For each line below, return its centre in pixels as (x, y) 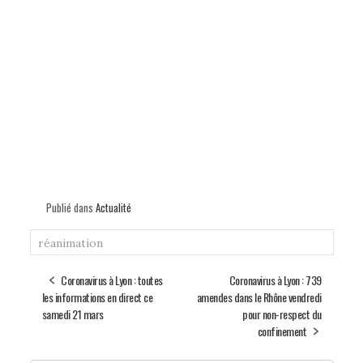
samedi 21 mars (73, 314)
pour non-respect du (282, 314)
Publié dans (70, 208)
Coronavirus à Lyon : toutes (112, 280)
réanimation (70, 243)
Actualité (113, 208)
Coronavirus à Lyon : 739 (275, 280)
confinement (282, 331)
